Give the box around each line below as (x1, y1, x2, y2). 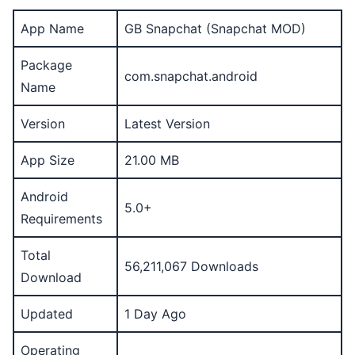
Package (21, 57, 72, 73)
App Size (21, 152, 74, 168)
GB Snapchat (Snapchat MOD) (124, 21, 306, 36)
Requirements (21, 211, 102, 227)
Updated (21, 306, 73, 322)
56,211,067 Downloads (124, 258, 258, 274)
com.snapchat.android (124, 68, 258, 84)
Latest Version (124, 116, 210, 132)
